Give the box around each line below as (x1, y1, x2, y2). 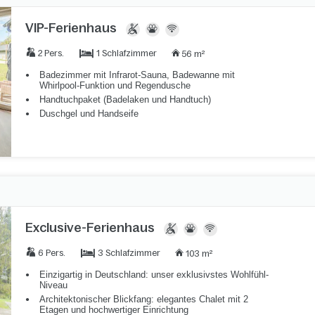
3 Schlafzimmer (97, 247, 160, 258)
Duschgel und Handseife (39, 108, 139, 119)
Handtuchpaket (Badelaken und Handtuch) (39, 94, 211, 105)
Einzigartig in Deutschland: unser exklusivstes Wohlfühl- (39, 269, 269, 280)
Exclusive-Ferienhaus (25, 220, 155, 235)
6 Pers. (37, 247, 65, 258)
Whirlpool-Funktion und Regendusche (39, 79, 191, 91)
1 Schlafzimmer (96, 48, 157, 58)
